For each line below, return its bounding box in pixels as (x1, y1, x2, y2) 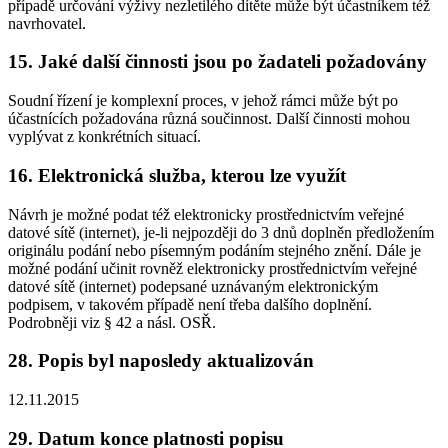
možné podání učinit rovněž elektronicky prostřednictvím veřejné (8, 259, 417, 277)
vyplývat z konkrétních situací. (8, 128, 201, 146)
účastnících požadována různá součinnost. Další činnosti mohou (8, 110, 410, 128)
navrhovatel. (8, 14, 86, 32)
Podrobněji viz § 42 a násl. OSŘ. (8, 313, 216, 331)
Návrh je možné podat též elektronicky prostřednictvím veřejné (8, 205, 404, 223)
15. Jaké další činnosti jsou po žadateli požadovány (8, 51, 427, 73)
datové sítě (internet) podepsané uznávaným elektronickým (8, 277, 378, 295)
